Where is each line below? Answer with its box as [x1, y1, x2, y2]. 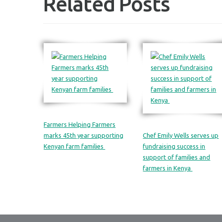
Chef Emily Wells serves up [143, 132, 219, 139]
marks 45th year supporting [44, 132, 124, 139]
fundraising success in [143, 143, 206, 150]
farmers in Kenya [143, 165, 193, 171]
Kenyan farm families [44, 143, 106, 150]
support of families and [143, 154, 211, 161]
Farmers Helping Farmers [44, 121, 116, 128]
